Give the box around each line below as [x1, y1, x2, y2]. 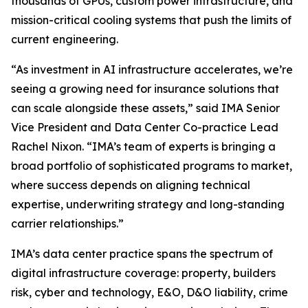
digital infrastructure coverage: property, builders [11, 266, 276, 280]
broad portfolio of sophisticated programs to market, [11, 159, 292, 173]
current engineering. [11, 32, 121, 46]
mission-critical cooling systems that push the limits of [11, 13, 291, 27]
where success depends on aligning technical [11, 178, 250, 192]
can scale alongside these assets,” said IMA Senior [11, 101, 280, 115]
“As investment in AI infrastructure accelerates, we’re [11, 63, 293, 76]
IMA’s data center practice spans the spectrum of [11, 247, 273, 261]
